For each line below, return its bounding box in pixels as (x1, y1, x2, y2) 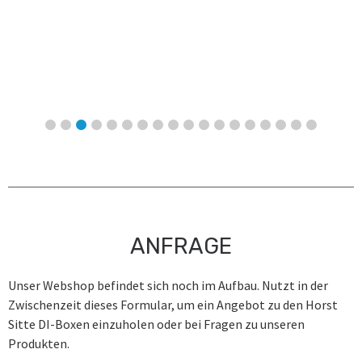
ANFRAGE (130, 232, 232, 259)
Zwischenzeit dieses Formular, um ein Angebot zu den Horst (8, 297, 338, 314)
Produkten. (8, 335, 69, 352)
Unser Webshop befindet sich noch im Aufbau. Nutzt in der (8, 277, 328, 294)
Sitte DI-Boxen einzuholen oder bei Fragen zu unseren (8, 316, 305, 333)
